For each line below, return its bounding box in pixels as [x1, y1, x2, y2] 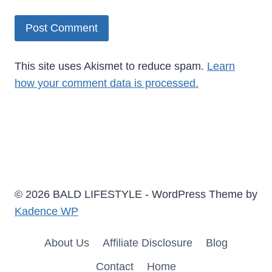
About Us [44, 236, 90, 249]
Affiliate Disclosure [103, 236, 192, 249]
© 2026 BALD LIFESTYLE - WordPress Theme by [15, 188, 257, 201]
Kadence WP [15, 205, 78, 218]
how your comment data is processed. [15, 76, 199, 89]
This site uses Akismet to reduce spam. [15, 59, 207, 72]
